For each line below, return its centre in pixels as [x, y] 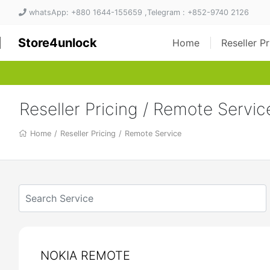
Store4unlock [58, 43]
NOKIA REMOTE [85, 256]
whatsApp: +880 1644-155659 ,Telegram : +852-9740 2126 [138, 12]
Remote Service [153, 133]
